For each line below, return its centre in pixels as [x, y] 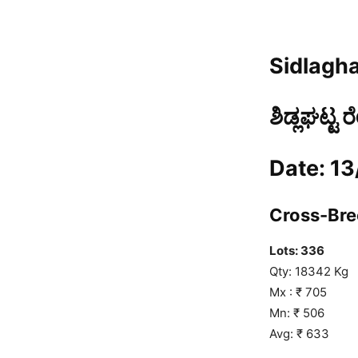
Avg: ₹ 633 [299, 333]
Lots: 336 [297, 250]
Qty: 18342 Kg [309, 271]
